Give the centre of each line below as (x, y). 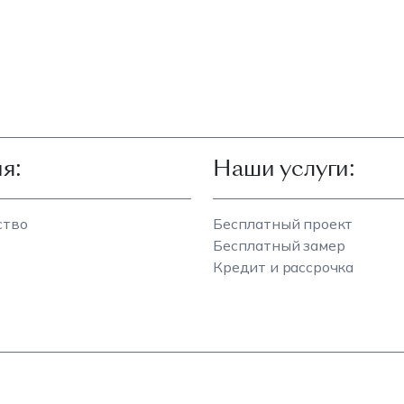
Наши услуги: (285, 168)
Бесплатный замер (279, 245)
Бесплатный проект (283, 223)
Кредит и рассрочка (284, 266)
